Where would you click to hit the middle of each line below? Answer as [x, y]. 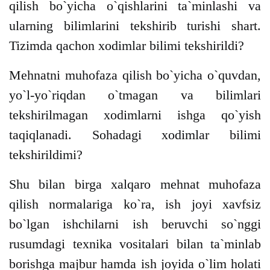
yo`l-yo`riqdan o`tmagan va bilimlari [135, 95]
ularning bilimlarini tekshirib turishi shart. [135, 26]
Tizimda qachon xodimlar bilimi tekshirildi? [127, 46]
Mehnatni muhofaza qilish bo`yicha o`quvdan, [135, 75]
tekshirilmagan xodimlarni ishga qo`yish [135, 115]
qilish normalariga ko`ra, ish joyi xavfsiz [135, 204]
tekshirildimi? [46, 155]
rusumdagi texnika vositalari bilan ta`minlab [135, 244]
